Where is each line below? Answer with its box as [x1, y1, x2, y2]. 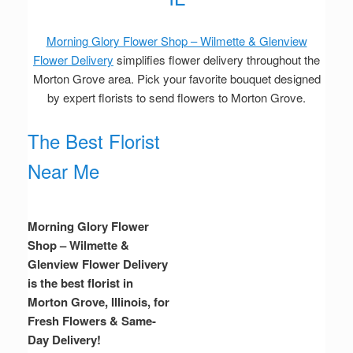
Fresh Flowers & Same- [28, 312, 156, 330]
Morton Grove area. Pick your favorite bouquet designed [32, 70, 321, 87]
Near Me [28, 157, 99, 185]
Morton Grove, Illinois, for [28, 293, 169, 311]
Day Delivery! [28, 331, 101, 349]
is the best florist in [28, 274, 133, 292]
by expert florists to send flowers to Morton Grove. [47, 89, 306, 106]
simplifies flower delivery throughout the [113, 51, 320, 69]
